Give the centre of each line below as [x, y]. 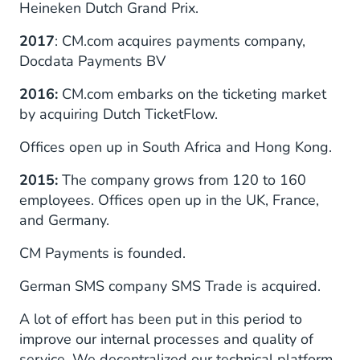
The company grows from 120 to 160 [182, 180]
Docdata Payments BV [92, 61]
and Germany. [64, 221]
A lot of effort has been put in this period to [161, 319]
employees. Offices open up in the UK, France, [169, 200]
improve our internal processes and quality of [166, 340]
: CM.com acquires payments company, [180, 41]
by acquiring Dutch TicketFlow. [119, 115]
